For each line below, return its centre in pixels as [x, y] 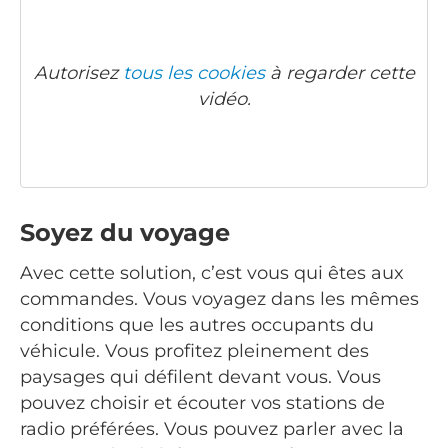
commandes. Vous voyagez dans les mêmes [219, 299]
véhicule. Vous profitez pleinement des [194, 351]
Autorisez [78, 73]
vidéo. [224, 99]
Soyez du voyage [125, 233]
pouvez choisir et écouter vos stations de [202, 403]
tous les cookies [193, 73]
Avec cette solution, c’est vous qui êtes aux [212, 273]
